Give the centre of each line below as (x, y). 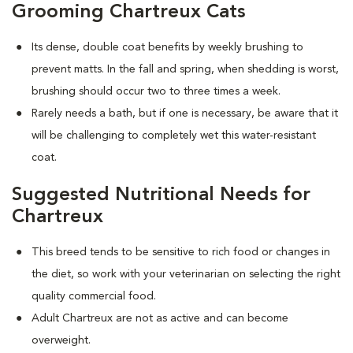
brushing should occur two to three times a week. (156, 91)
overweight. (61, 340)
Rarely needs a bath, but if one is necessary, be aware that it (185, 113)
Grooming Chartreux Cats (128, 12)
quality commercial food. (94, 296)
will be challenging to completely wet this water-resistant (174, 135)
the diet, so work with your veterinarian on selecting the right (186, 274)
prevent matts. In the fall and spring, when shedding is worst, (185, 69)
